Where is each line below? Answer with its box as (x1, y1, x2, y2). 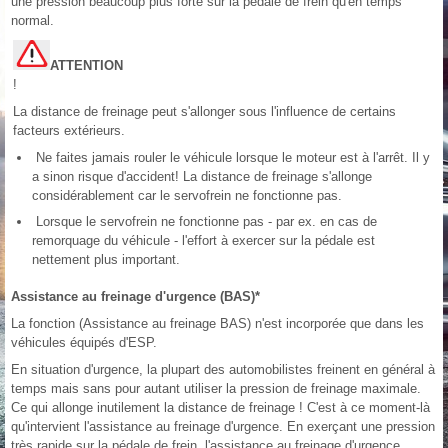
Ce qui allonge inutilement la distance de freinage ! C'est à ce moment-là (11, 400, 430, 416)
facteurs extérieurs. (13, 123, 125, 139)
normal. (11, 13, 54, 29)
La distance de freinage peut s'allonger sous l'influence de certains (13, 104, 396, 120)
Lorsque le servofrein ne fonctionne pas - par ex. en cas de (32, 214, 377, 230)
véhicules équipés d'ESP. (11, 335, 157, 351)
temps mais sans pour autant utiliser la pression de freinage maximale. (11, 381, 421, 397)
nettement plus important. (32, 252, 180, 268)
